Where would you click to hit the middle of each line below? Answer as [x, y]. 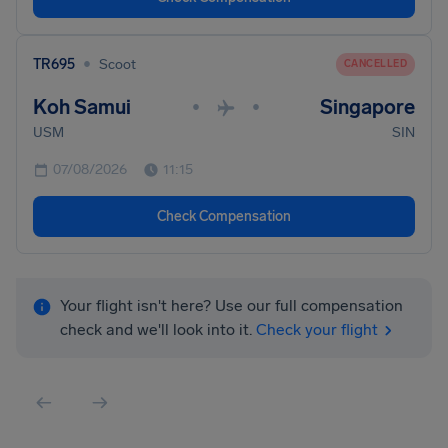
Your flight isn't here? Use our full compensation [231, 305]
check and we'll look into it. [156, 329]
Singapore [367, 107]
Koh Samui [82, 107]
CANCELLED [375, 63]
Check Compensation [224, 216]
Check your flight [317, 329]
